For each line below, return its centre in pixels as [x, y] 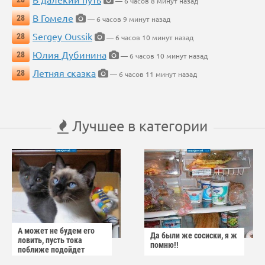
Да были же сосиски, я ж [194, 236]
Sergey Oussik [62, 36]
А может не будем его [56, 231]
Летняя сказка [64, 73]
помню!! [164, 245]
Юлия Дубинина [70, 55]
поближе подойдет [51, 250]
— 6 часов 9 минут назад [128, 19]
